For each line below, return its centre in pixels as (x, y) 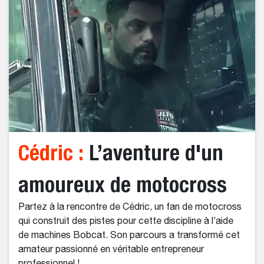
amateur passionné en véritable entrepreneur (111, 250)
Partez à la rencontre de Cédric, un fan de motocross (130, 208)
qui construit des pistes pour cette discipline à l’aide (126, 222)
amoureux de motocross (123, 184)
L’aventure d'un (154, 153)
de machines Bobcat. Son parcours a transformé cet (129, 236)
